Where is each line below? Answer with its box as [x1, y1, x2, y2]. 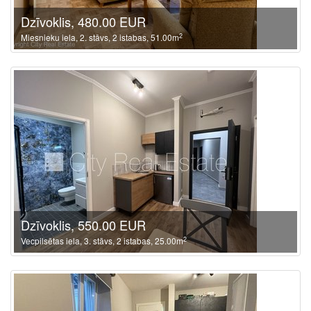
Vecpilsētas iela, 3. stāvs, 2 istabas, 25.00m [21, 235, 183, 246]
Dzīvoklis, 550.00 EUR [21, 216, 146, 234]
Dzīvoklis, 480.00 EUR [21, 12, 146, 31]
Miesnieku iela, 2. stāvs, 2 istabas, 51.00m [21, 31, 179, 43]
